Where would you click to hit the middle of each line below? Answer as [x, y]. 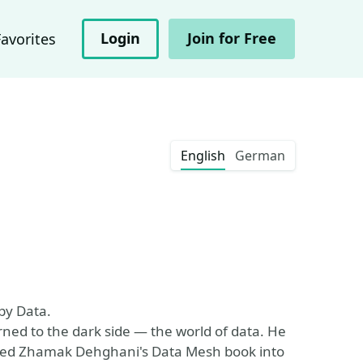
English [203, 156]
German [260, 156]
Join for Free [232, 38]
